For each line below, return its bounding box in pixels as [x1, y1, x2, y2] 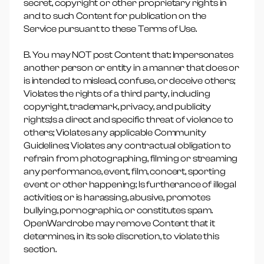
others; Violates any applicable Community [24, 127, 206, 138]
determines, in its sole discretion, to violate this [24, 231, 219, 242]
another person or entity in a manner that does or [24, 62, 240, 73]
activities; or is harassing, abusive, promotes [24, 192, 210, 203]
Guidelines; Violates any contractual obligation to [24, 140, 231, 151]
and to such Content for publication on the [24, 11, 207, 21]
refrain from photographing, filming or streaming [24, 153, 238, 164]
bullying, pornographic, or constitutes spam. [24, 205, 213, 216]
